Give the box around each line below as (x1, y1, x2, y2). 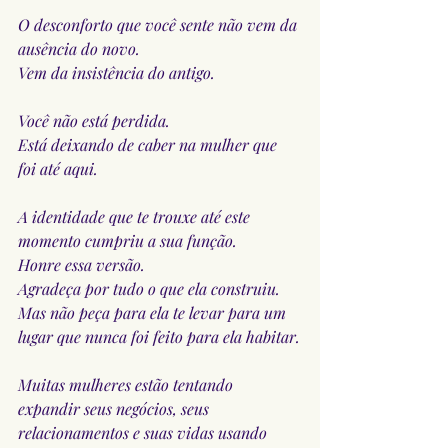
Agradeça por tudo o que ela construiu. (18, 277, 280, 299)
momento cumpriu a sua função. (18, 229, 237, 251)
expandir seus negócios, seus (18, 397, 213, 419)
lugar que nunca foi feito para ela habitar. (18, 325, 300, 347)
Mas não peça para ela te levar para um (18, 301, 290, 323)
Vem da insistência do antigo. (18, 61, 215, 83)
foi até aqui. (18, 157, 98, 179)
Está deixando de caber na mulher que (18, 133, 281, 155)
